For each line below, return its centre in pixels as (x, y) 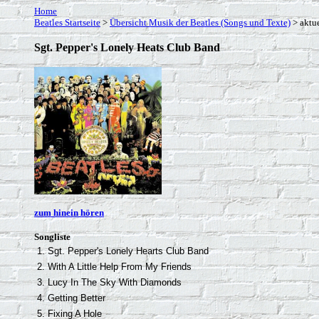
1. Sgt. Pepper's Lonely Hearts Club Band (123, 251)
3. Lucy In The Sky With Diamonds (109, 282)
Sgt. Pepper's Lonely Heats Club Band (127, 47)
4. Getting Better (71, 298)
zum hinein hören (69, 213)
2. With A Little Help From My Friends (114, 267)
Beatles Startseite (67, 22)
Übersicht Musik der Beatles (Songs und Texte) (200, 22)
